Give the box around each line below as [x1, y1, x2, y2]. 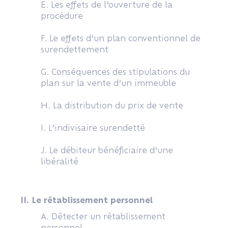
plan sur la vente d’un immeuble [41, 78, 176, 88]
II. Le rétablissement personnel [20, 195, 153, 205]
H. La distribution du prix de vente [41, 100, 186, 110]
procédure [41, 11, 83, 21]
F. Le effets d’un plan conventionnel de [41, 33, 201, 43]
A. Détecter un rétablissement [41, 211, 165, 221]
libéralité [41, 156, 78, 166]
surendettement [41, 44, 108, 54]
